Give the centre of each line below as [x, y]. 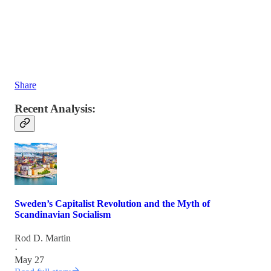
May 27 [29, 260]
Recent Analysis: [55, 108]
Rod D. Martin [43, 238]
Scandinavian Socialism [63, 214]
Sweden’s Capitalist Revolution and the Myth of [112, 203]
